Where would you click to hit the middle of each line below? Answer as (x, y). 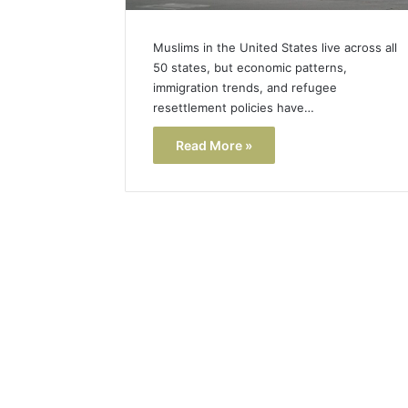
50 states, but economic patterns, (250, 67)
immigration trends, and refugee (245, 87)
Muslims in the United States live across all (275, 47)
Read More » (214, 145)
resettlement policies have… (234, 107)
